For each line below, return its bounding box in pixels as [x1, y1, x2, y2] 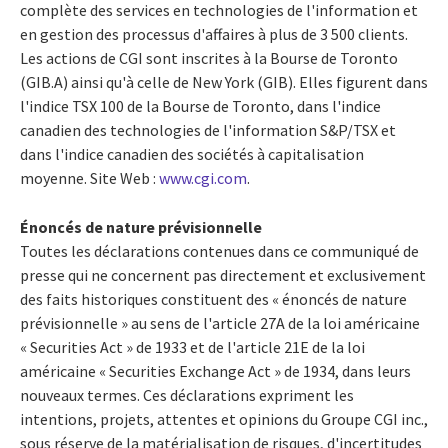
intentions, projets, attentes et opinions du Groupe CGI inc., [20, 408, 428, 429]
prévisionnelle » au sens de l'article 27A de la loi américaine [20, 312, 420, 333]
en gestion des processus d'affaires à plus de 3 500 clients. [20, 23, 408, 44]
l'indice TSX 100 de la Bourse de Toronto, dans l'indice [20, 95, 381, 116]
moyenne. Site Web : [20, 167, 159, 188]
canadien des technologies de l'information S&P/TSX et [20, 119, 396, 140]
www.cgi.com [159, 167, 247, 188]
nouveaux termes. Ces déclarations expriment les [20, 384, 354, 405]
